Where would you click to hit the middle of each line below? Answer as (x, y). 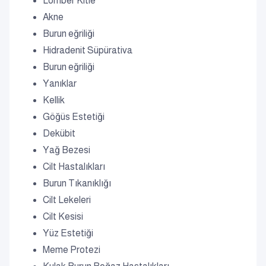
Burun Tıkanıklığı (77, 183)
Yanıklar (60, 83)
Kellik (54, 100)
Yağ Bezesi (66, 150)
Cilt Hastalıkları (74, 167)
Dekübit (59, 133)
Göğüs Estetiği (74, 117)
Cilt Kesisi (63, 216)
